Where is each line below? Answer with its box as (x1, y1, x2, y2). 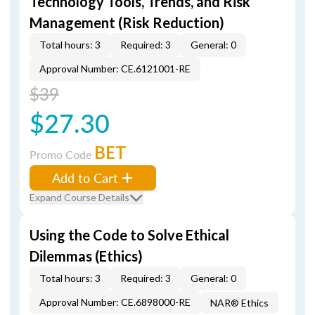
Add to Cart (52, 169, 118, 186)
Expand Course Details (30, 191, 129, 203)
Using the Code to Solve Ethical (30, 226, 229, 243)
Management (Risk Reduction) (30, 14, 224, 31)
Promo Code (30, 146, 94, 162)
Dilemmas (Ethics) (30, 247, 143, 264)
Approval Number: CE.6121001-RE (39, 63, 191, 75)
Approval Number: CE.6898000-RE (39, 296, 191, 308)
